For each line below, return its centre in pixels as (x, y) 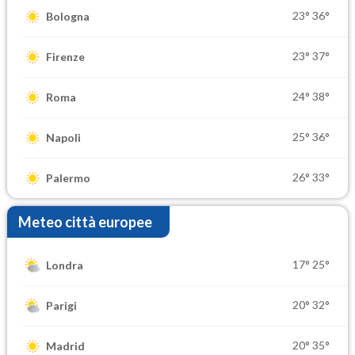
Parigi (61, 306)
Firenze (65, 57)
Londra (65, 265)
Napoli (63, 138)
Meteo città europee (85, 221)
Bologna (68, 17)
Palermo (68, 178)
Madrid (65, 346)
